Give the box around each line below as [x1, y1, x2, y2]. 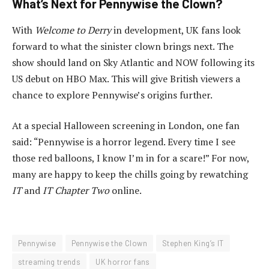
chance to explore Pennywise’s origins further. [12, 88, 213, 101]
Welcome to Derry [35, 23, 111, 37]
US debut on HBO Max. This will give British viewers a [12, 71, 240, 85]
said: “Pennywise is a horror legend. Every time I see [12, 135, 235, 149]
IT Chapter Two [43, 184, 109, 198]
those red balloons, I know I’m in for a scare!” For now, [12, 151, 249, 165]
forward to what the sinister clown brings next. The [12, 39, 234, 53]
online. [109, 184, 142, 198]
